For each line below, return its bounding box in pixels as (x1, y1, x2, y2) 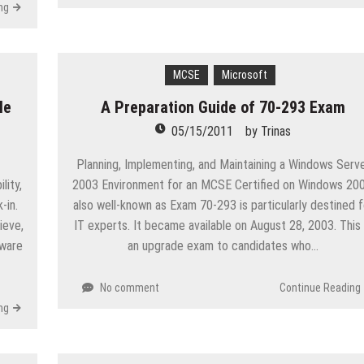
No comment (100, 280, 160, 294)
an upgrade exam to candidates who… (128, 237, 319, 253)
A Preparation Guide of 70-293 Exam (101, 97, 346, 117)
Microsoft (222, 67, 268, 81)
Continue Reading (279, 280, 361, 294)
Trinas (261, 123, 292, 139)
